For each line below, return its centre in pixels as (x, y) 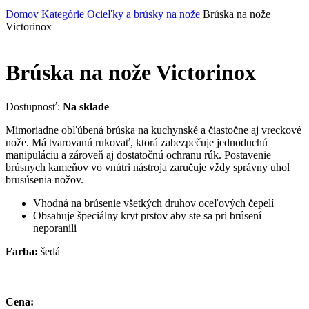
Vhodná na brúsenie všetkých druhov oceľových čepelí (153, 203)
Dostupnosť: (34, 106)
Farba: (22, 251)
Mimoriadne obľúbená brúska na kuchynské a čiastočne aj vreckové (153, 130)
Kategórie (63, 14)
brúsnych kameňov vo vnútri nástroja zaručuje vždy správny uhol (148, 167)
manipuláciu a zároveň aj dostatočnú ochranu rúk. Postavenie (138, 154)
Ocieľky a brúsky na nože (143, 14)
